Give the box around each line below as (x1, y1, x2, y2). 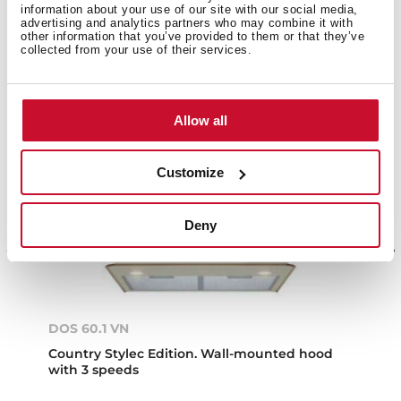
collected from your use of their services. (21, 42, 252, 56)
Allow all (174, 112, 227, 128)
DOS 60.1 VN (48, 320, 130, 337)
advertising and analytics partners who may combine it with (21, 15, 353, 30)
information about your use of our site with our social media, (21, 2, 358, 16)
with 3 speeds (48, 362, 140, 379)
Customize (157, 165, 225, 180)
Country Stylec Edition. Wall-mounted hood (48, 346, 334, 363)
